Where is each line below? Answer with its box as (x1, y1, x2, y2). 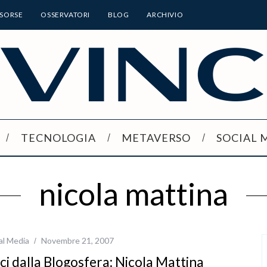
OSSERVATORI (41, 10, 91, 19)
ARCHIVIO (147, 10, 184, 19)
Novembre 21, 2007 (41, 235, 114, 246)
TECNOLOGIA (21, 131, 96, 144)
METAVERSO (122, 131, 191, 144)
